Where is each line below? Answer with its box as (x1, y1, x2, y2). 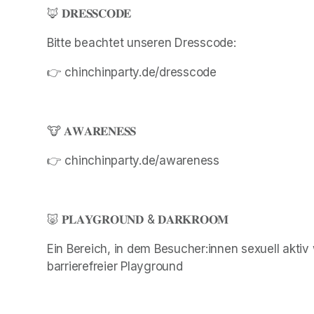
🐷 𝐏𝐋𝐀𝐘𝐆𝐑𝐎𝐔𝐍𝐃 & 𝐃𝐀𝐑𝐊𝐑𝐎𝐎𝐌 (47, 212, 229, 226)
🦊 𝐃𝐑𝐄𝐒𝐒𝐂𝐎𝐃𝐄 (47, 6, 132, 20)
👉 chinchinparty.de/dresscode (47, 64, 217, 79)
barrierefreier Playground (47, 259, 183, 273)
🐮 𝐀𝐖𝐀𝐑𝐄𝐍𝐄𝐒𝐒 (47, 123, 137, 138)
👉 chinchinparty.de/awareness (47, 153, 219, 168)
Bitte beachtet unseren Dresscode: (47, 35, 236, 50)
